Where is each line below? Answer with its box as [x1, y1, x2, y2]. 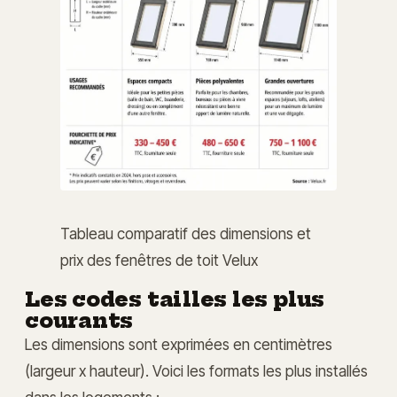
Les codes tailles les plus [25, 287, 325, 313]
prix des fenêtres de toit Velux [60, 251, 258, 270]
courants [25, 308, 134, 334]
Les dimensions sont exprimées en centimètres [25, 335, 332, 354]
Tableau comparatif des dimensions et [60, 224, 311, 244]
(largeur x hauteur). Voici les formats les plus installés [25, 362, 368, 381]
